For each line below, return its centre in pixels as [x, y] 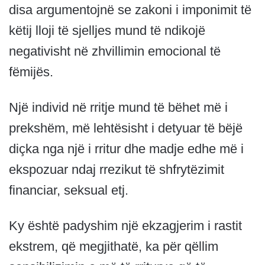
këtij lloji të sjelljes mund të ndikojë [107, 31]
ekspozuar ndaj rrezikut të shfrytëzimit [117, 170]
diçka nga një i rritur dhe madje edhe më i [126, 149]
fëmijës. [31, 72]
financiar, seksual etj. [69, 190]
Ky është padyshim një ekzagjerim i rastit [125, 226]
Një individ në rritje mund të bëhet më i [118, 108]
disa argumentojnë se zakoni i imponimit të [130, 10]
